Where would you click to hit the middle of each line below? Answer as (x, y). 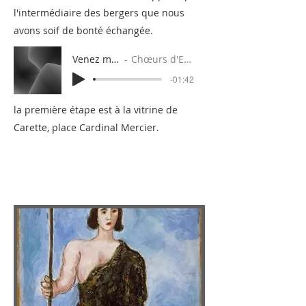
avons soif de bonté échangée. (83, 30)
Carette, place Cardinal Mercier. (86, 127)
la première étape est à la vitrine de (96, 110)
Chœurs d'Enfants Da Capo (158, 59)
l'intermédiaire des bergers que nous (99, 13)
